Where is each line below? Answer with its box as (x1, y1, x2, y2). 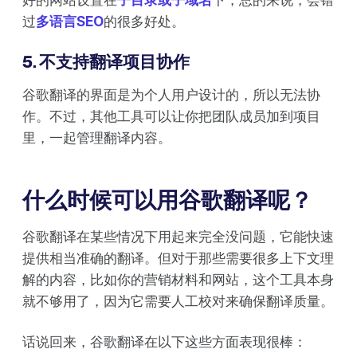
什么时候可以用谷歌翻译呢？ (22, 186, 312, 214)
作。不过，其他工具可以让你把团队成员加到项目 (22, 108, 320, 125)
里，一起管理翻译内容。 (22, 130, 171, 147)
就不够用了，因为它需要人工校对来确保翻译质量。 (22, 293, 334, 310)
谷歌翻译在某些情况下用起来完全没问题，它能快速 (22, 229, 334, 245)
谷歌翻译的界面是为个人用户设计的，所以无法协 (22, 87, 320, 104)
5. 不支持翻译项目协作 (22, 52, 190, 73)
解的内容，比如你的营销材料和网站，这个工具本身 (22, 272, 334, 288)
